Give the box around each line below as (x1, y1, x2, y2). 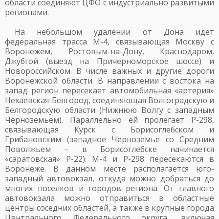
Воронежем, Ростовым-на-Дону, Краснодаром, (5, 46, 214, 57)
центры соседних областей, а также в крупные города (5, 202, 214, 213)
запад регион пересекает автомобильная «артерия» (5, 85, 214, 96)
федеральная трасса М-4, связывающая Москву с (5, 36, 214, 47)
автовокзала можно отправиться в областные (5, 193, 214, 203)
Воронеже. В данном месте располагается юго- (5, 163, 214, 174)
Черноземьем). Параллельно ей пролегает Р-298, (5, 114, 214, 125)
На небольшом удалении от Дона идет (15, 26, 214, 37)
